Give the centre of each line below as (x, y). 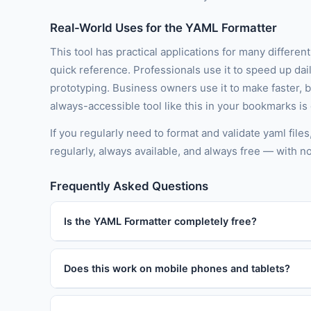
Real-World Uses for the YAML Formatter (163, 27)
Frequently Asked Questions (129, 186)
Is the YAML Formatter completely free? (161, 221)
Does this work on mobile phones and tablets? (177, 268)
